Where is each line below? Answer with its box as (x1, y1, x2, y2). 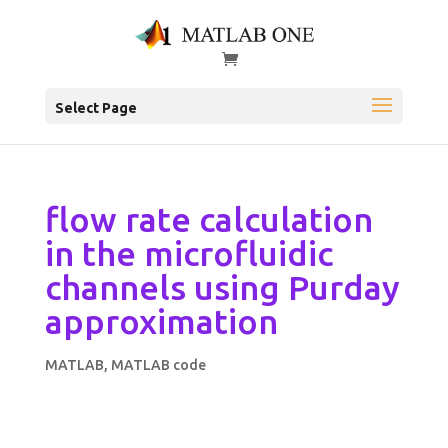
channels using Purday (44, 268, 400, 307)
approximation (44, 302, 278, 341)
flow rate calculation (44, 200, 373, 239)
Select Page (54, 100, 137, 117)
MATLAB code (110, 357, 206, 374)
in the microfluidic (44, 234, 333, 273)
